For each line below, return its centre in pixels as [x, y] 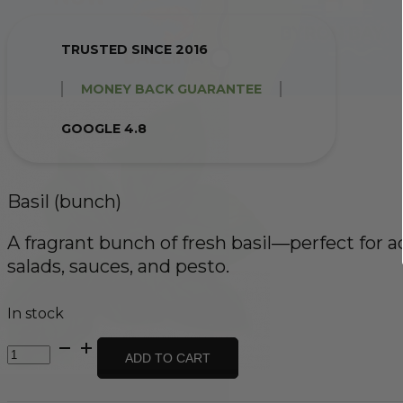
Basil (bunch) [64, 201]
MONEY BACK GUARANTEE [171, 89]
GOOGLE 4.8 [104, 129]
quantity [37, 381]
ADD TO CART [168, 358]
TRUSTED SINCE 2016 [134, 49]
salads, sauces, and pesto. [118, 266]
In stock [36, 313]
